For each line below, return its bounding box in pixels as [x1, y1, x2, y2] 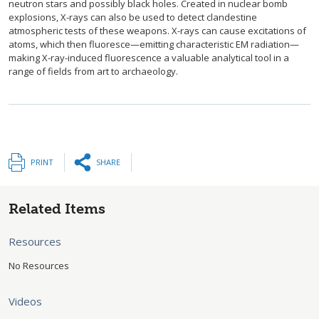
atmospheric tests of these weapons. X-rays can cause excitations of [9, 24, 306, 38]
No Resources [9, 259, 69, 273]
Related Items [9, 200, 105, 218]
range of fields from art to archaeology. [9, 65, 178, 78]
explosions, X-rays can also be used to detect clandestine [9, 11, 257, 24]
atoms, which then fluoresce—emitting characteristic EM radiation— [9, 38, 299, 51]
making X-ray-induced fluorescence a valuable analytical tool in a [9, 51, 289, 65]
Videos [9, 294, 42, 309]
